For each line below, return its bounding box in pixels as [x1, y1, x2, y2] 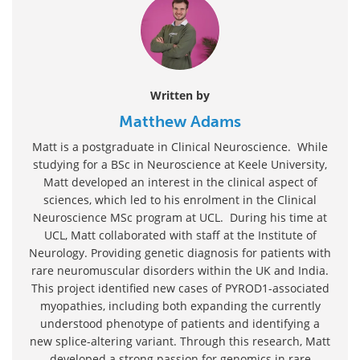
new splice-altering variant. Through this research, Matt [30, 333, 330, 349]
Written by [150, 87, 210, 103]
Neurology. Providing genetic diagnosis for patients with [29, 244, 331, 260]
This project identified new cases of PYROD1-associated [31, 280, 329, 296]
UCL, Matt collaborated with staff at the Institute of [43, 227, 317, 243]
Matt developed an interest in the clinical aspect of [43, 174, 317, 190]
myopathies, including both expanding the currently [39, 297, 321, 313]
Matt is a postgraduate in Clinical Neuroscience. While [32, 138, 328, 154]
